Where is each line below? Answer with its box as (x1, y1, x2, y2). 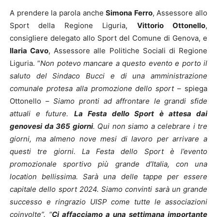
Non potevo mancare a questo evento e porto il (40, 58, 208, 68)
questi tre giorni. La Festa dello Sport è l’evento (10, 146, 207, 156)
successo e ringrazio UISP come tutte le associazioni (10, 197, 207, 206)
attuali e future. (10, 108, 74, 118)
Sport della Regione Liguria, (10, 20, 137, 30)
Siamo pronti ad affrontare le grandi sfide (53, 96, 207, 106)
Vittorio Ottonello (137, 20, 206, 30)
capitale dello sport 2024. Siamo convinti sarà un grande (10, 184, 207, 194)
